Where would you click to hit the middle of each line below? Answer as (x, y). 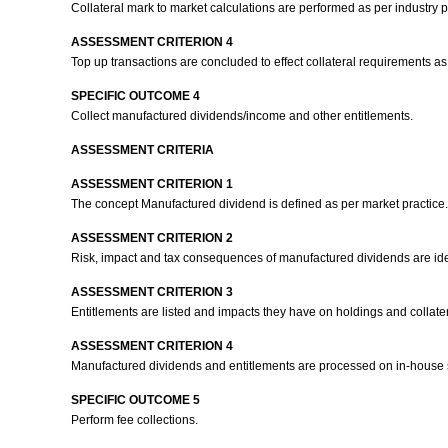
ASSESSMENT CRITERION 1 (151, 184)
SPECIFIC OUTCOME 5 (135, 400)
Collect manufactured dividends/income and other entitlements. (243, 116)
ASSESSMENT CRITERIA (142, 150)
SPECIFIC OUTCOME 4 (135, 96)
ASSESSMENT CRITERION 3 (151, 292)
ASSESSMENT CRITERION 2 (151, 238)
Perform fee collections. (135, 420)
